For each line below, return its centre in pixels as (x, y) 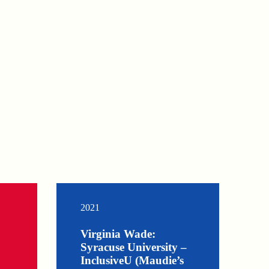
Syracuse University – (134, 247)
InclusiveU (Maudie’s (132, 261)
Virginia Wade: (118, 234)
